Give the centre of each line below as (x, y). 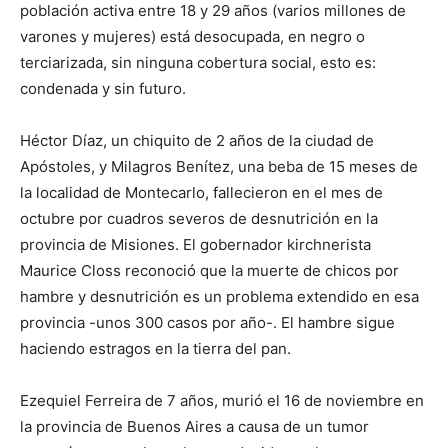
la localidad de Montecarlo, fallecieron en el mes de (201, 193)
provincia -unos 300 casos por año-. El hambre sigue (207, 323)
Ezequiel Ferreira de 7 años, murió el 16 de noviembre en (222, 401)
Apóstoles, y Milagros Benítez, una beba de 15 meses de (219, 167)
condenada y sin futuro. (103, 89)
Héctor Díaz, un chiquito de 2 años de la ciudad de (197, 141)
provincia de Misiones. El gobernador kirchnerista (195, 245)
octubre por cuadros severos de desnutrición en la (199, 219)
